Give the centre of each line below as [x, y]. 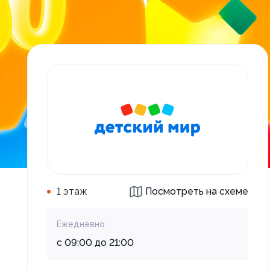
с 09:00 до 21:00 [95, 243]
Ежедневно [81, 224]
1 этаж [72, 191]
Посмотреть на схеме [197, 191]
